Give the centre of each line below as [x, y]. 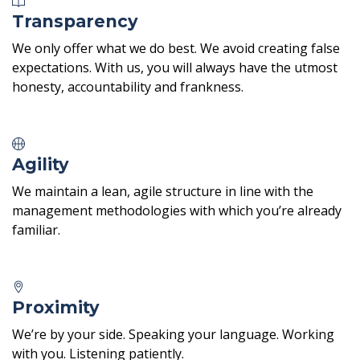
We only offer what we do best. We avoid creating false [176, 48]
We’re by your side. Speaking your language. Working [173, 334]
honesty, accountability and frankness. [128, 86]
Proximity [56, 307]
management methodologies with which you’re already [177, 210]
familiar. [36, 229]
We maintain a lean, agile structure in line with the [163, 191]
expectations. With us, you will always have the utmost [175, 67]
